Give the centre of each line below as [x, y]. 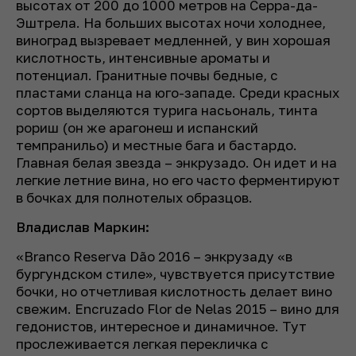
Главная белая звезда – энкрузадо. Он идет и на [176, 162]
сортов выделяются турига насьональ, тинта [167, 110]
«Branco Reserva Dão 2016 [104, 256]
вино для [308, 308]
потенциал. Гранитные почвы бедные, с [147, 75]
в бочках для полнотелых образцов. [136, 197]
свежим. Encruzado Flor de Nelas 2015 [143, 308]
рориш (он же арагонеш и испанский [137, 127]
